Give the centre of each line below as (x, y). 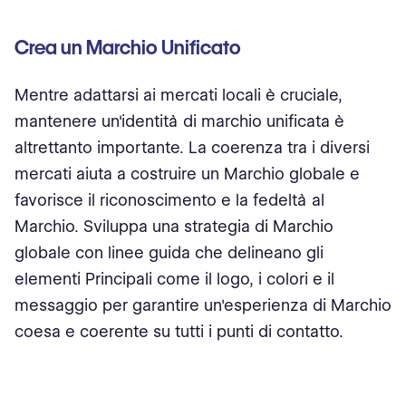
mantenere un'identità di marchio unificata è (179, 121)
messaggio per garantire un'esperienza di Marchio (203, 305)
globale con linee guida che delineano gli (169, 252)
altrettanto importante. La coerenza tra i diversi (192, 147)
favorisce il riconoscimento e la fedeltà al (169, 200)
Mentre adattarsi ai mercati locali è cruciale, (179, 95)
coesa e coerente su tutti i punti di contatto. (179, 331)
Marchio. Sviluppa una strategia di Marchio (174, 226)
